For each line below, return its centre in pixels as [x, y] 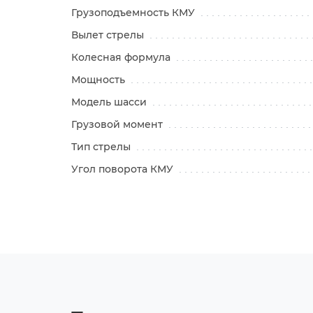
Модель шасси [110, 102]
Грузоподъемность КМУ [134, 13]
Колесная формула [122, 58]
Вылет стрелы [109, 35]
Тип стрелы [102, 147]
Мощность [100, 80]
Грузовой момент [118, 125]
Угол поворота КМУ [124, 169]
